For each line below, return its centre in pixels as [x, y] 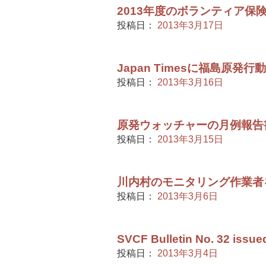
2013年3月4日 [188, 253]
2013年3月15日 [190, 139]
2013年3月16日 [190, 82]
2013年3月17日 [190, 25]
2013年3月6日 [188, 196]
